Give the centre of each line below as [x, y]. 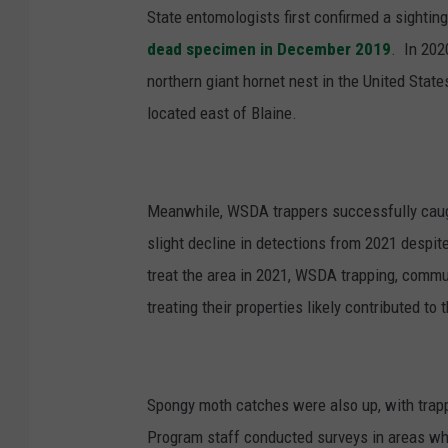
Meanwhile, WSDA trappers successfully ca [292, 211]
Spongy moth [189, 405]
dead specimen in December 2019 [269, 49]
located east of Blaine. [222, 113]
